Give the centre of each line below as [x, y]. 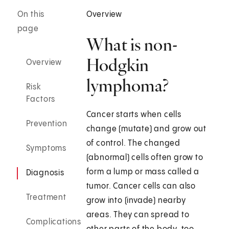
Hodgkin [118, 65]
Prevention [47, 124]
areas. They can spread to [138, 215]
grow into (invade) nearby [136, 201]
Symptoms [46, 149]
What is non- [132, 45]
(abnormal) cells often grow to [145, 158]
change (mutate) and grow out [146, 129]
